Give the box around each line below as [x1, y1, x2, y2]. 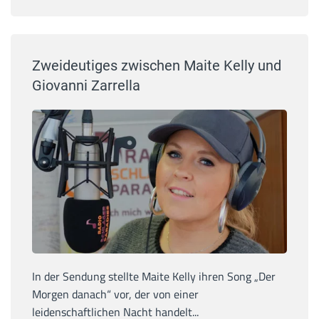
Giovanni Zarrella [32, 77, 140, 95]
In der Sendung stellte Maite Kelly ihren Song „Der [32, 267, 276, 285]
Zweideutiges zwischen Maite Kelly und [32, 57, 281, 75]
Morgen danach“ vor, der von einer [32, 285, 199, 303]
